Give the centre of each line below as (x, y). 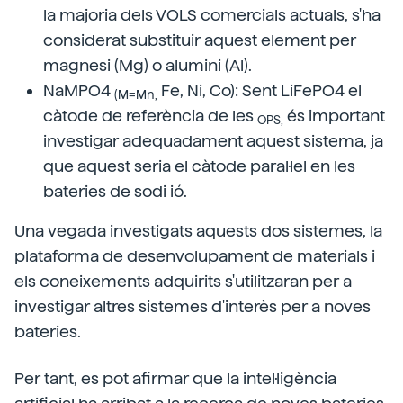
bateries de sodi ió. (115, 191)
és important (334, 115)
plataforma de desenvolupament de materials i (195, 255)
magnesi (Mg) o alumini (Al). (148, 65)
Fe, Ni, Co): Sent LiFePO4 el (260, 90)
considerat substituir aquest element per (200, 40)
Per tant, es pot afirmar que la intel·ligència (175, 378)
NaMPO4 (79, 90)
